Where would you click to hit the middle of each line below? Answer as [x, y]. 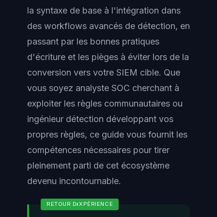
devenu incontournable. [74, 181]
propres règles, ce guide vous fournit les [107, 134]
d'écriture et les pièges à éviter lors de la [108, 57]
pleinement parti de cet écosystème [98, 165]
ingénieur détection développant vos [100, 119]
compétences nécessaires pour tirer [98, 150]
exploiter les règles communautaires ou [105, 103]
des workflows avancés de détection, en [108, 26]
